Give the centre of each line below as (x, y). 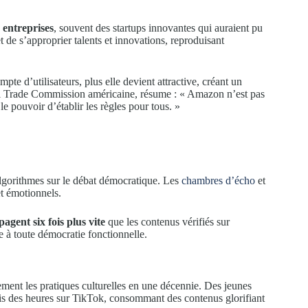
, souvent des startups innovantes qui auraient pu (158, 28)
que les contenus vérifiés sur (167, 221)
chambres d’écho (218, 180)
